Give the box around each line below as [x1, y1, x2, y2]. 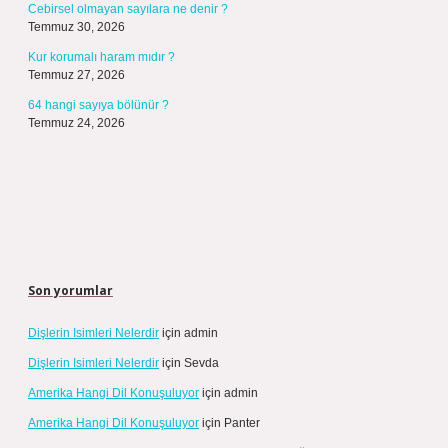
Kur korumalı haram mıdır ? [28, 50, 175, 64]
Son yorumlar [28, 282, 113, 299]
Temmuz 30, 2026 [28, 20, 125, 34]
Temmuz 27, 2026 [28, 68, 125, 82]
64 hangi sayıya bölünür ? [28, 98, 169, 112]
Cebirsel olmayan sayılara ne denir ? [28, 2, 228, 16]
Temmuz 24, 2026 [28, 116, 125, 130]
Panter [224, 416, 260, 430]
